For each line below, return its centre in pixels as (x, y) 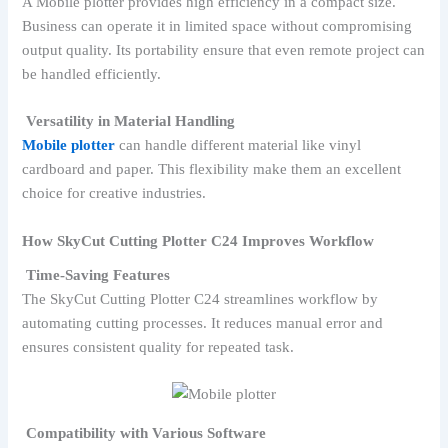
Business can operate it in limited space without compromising (217, 26)
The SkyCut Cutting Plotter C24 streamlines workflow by (200, 299)
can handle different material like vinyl (240, 145)
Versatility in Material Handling (129, 121)
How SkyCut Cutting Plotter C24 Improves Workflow (198, 240)
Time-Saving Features (98, 275)
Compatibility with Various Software (146, 432)
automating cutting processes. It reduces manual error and (203, 323)
